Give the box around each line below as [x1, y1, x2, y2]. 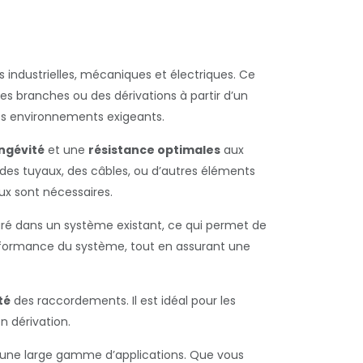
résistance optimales [88, 142, 220, 158]
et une [45, 142, 88, 158]
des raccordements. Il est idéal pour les [11, 293, 236, 309]
